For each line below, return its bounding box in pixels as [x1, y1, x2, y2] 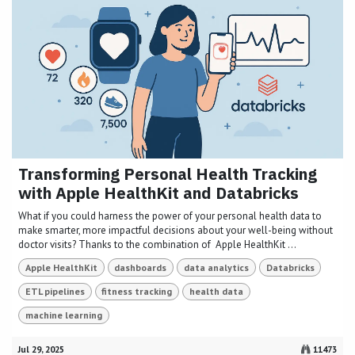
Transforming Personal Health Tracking [18, 163, 317, 185]
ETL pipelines [25, 284, 85, 297]
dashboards [114, 261, 167, 273]
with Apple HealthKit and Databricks [18, 182, 299, 204]
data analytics [183, 261, 249, 273]
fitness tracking [101, 284, 173, 297]
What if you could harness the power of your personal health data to [18, 209, 322, 223]
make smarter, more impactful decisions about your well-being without [18, 223, 333, 238]
